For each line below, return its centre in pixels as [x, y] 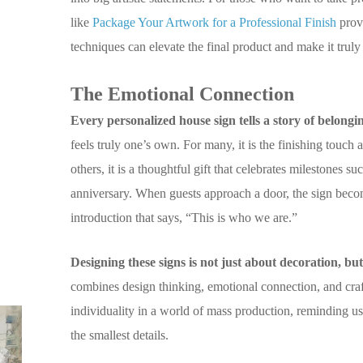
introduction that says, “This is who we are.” [184, 217]
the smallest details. [120, 335]
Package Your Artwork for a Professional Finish [215, 22]
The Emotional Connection [183, 94]
